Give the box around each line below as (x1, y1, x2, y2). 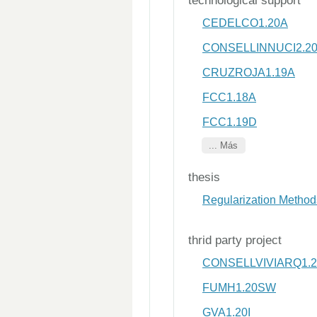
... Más (209, 140, 238, 151)
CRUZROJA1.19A (202, 67, 295, 79)
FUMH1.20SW (202, 282, 276, 294)
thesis (188, 171, 220, 184)
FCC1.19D (202, 116, 257, 128)
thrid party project (188, 234, 282, 247)
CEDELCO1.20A (202, 17, 288, 29)
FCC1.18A (202, 91, 256, 103)
